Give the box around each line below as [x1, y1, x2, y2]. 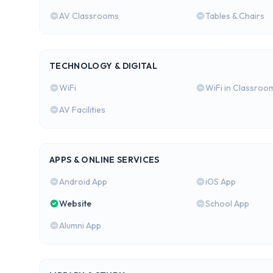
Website [59, 198, 91, 209]
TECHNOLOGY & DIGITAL [49, 60, 157, 71]
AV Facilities [59, 104, 105, 115]
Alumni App [59, 220, 101, 231]
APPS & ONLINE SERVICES [49, 154, 160, 165]
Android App [59, 176, 107, 187]
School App [205, 198, 249, 209]
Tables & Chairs [205, 10, 264, 21]
